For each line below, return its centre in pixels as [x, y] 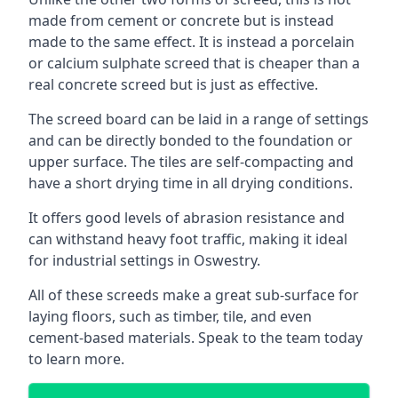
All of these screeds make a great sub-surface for [194, 295]
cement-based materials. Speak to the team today [195, 338]
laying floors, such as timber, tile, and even [170, 316]
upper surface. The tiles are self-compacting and [191, 162]
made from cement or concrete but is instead [181, 20]
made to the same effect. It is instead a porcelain [191, 42]
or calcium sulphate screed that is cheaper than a [194, 63]
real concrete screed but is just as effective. [173, 84]
